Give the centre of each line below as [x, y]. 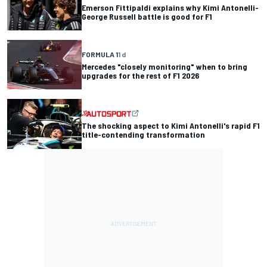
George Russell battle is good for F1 [147, 16]
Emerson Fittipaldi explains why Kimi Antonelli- [170, 7]
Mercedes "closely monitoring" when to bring [164, 66]
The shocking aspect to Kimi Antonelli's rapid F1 [171, 125]
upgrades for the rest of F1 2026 [140, 75]
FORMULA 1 [100, 54]
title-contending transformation [143, 134]
